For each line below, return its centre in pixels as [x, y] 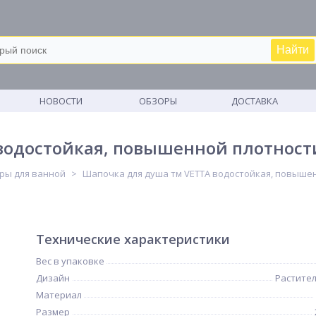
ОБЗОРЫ [158, 101]
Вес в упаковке [70, 261]
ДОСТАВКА [255, 101]
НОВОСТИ [61, 101]
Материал [59, 295]
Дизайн [53, 278]
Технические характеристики [133, 239]
